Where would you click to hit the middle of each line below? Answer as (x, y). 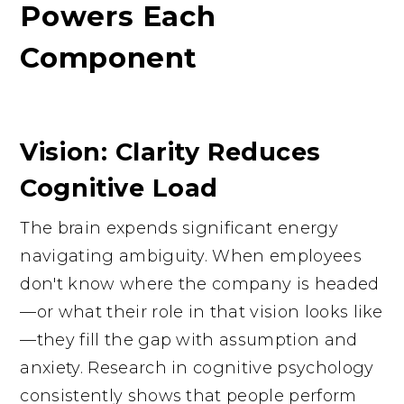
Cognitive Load (119, 188)
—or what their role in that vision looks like (202, 312)
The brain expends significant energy (179, 228)
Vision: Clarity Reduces (170, 151)
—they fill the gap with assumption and (189, 340)
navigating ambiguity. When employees (191, 256)
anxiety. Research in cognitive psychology (197, 367)
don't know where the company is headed (200, 284)
